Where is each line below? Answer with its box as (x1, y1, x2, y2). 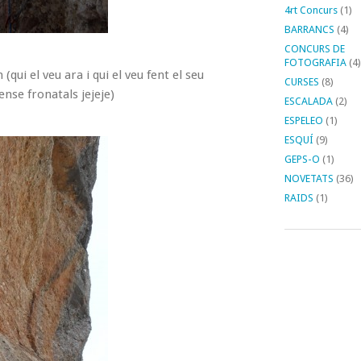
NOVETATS (284, 172, 334, 185)
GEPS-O (284, 153, 320, 165)
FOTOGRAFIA (284, 56, 346, 68)
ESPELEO (284, 114, 323, 127)
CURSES (284, 76, 319, 88)
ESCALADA (284, 95, 333, 107)
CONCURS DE (284, 43, 345, 55)
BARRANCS (284, 23, 334, 35)
